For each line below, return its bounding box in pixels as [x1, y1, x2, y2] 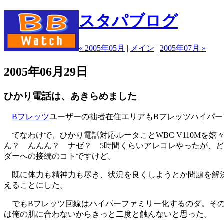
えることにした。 [4, 181, 68, 190]
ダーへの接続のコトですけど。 [4, 152, 116, 161]
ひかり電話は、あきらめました [4, 90, 137, 101]
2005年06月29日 [4, 65, 88, 78]
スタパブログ [79, 12, 178, 30]
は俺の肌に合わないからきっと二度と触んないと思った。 [4, 210, 212, 219]
